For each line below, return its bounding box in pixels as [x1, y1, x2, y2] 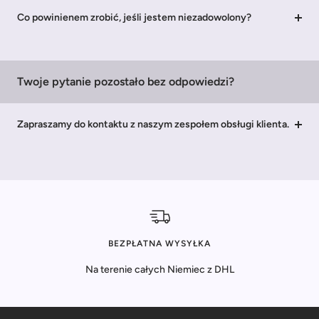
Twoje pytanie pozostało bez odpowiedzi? [17, 74, 234, 88]
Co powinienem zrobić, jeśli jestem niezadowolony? [17, 11, 251, 23]
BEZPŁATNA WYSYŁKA [108, 238, 211, 249]
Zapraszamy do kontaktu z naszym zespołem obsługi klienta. [17, 117, 289, 130]
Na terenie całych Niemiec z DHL [85, 263, 234, 276]
